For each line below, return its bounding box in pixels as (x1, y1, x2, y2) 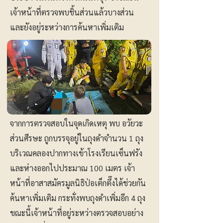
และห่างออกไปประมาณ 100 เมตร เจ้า (10, 163, 135, 173)
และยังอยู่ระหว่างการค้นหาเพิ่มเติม (10, 22, 124, 32)
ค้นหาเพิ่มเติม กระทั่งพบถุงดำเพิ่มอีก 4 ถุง (10, 193, 145, 203)
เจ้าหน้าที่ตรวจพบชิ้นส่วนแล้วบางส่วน (10, 7, 134, 17)
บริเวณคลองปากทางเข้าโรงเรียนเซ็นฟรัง (10, 148, 142, 158)
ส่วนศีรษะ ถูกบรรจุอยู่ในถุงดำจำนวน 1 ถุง (10, 133, 143, 143)
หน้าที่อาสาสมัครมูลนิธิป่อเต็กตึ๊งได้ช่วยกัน (10, 178, 146, 188)
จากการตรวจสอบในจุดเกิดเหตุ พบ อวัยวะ (10, 118, 143, 128)
